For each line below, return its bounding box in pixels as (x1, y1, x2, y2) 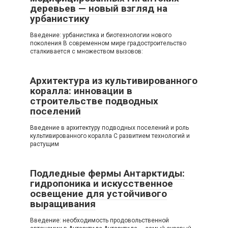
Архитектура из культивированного (30, 74, 197, 87)
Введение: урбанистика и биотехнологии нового (30, 31, 172, 39)
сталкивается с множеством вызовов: (30, 47, 143, 55)
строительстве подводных (30, 95, 158, 107)
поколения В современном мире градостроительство (30, 39, 186, 47)
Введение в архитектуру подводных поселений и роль (30, 124, 189, 131)
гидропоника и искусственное (30, 177, 173, 189)
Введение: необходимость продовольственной (30, 216, 169, 224)
